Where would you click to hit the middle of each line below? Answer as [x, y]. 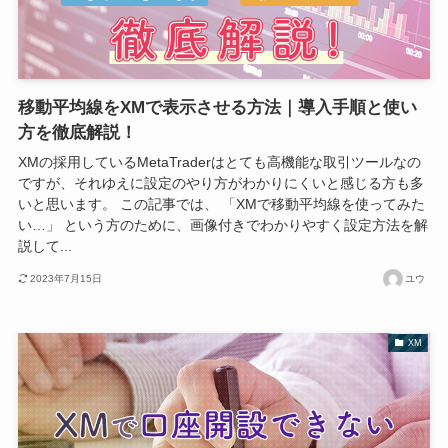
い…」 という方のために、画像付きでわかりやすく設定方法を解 [222, 225]
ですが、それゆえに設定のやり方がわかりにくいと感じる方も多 [220, 183]
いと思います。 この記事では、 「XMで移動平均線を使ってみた [221, 204]
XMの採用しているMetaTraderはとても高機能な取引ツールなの [219, 162]
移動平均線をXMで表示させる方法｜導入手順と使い [217, 108]
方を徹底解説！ [77, 133]
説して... [44, 246]
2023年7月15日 [66, 278]
